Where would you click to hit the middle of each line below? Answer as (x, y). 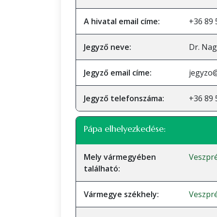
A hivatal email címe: (122, 21)
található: (102, 169)
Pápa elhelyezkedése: (125, 129)
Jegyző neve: (108, 47)
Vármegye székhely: (121, 194)
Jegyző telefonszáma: (124, 98)
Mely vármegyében (120, 157)
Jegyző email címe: (118, 73)
